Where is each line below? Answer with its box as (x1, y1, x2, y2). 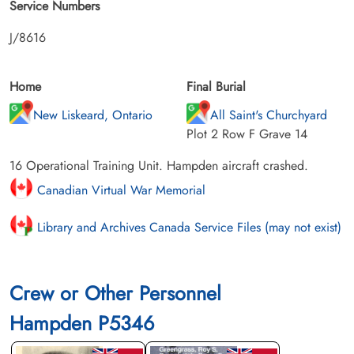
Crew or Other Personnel (9, 278, 221, 307)
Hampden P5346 (9, 308, 155, 337)
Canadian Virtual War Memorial (33, 180, 205, 199)
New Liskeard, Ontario (33, 105, 153, 124)
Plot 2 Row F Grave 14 (186, 124, 307, 143)
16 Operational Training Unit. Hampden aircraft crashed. (9, 156, 308, 175)
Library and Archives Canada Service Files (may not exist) (33, 217, 341, 236)
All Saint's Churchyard (210, 105, 327, 124)
